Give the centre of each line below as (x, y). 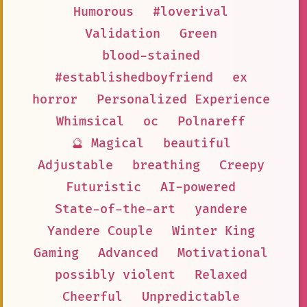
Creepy (242, 166)
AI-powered (198, 188)
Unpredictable (191, 297)
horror (54, 100)
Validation (122, 34)
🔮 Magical (107, 144)
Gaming (56, 254)
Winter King (213, 232)
